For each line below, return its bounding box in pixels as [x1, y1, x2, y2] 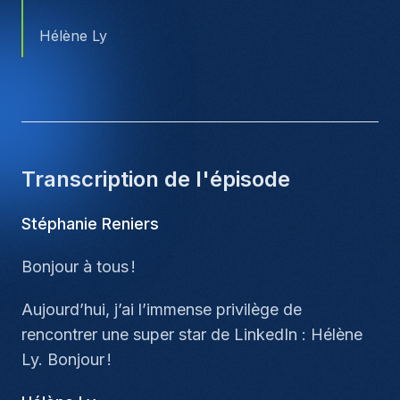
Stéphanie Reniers [21, 214, 159, 233]
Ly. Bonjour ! [21, 350, 112, 369]
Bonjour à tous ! [21, 257, 136, 276]
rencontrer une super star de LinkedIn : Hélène [21, 325, 362, 344]
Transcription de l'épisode [21, 166, 290, 192]
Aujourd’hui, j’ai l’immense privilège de [21, 300, 302, 319]
